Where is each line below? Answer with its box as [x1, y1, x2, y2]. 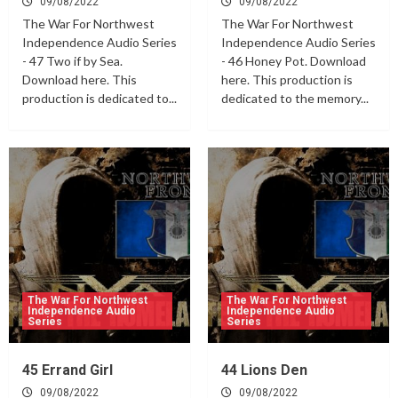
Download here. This [22, 72, 137, 88]
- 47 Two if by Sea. [22, 53, 123, 69]
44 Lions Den [221, 362, 307, 379]
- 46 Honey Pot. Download [221, 53, 366, 69]
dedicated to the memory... [221, 91, 369, 107]
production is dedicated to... [22, 91, 177, 107]
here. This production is [221, 72, 353, 88]
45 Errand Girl [22, 362, 113, 379]
